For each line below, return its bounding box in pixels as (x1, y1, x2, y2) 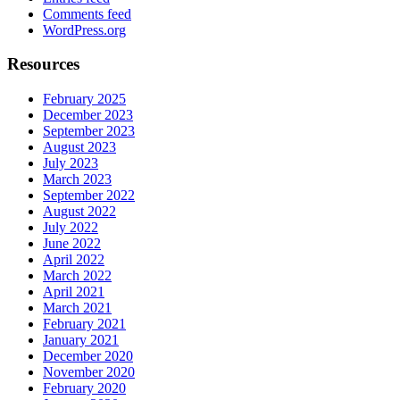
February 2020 (43, 380, 126, 396)
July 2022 (43, 220, 98, 236)
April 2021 (43, 284, 104, 300)
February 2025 (43, 91, 126, 107)
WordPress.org (43, 21, 126, 37)
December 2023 (43, 107, 133, 123)
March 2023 (43, 171, 112, 187)
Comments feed (43, 5, 131, 21)
